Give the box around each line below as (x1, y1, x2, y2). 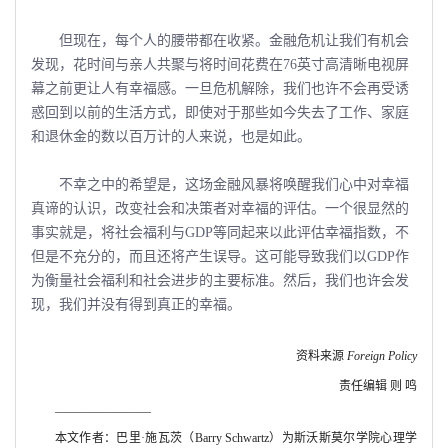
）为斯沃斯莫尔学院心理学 (269, 430, 417, 445)
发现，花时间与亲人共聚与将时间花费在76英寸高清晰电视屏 (31, 57, 409, 72)
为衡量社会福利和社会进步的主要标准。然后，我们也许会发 (31, 273, 409, 288)
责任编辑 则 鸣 (339, 379, 417, 393)
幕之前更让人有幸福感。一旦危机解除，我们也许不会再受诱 (31, 81, 409, 96)
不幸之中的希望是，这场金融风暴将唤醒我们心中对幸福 (31, 177, 409, 192)
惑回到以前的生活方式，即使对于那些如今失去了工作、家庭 (31, 105, 409, 120)
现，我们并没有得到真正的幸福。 (31, 297, 241, 312)
